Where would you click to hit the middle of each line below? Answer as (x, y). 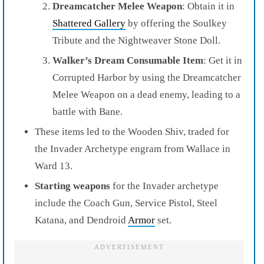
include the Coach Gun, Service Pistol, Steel (126, 203)
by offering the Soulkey (176, 23)
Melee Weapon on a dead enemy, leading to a (146, 94)
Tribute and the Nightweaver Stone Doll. (136, 40)
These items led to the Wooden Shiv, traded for (132, 131)
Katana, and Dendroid (81, 220)
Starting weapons (72, 186)
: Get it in (223, 60)
